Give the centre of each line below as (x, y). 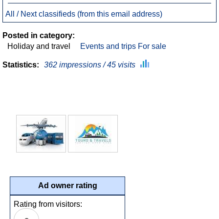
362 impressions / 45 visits (90, 65)
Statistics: (21, 65)
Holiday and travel (39, 46)
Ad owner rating (67, 186)
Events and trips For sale (123, 46)
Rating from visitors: (48, 204)
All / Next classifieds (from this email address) (84, 14)
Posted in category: (39, 35)
